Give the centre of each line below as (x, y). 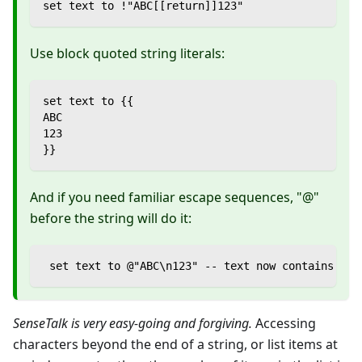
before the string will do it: (111, 219)
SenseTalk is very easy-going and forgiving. (133, 324)
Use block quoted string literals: (127, 54)
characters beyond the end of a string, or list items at (175, 345)
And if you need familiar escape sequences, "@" (175, 198)
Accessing (284, 324)
